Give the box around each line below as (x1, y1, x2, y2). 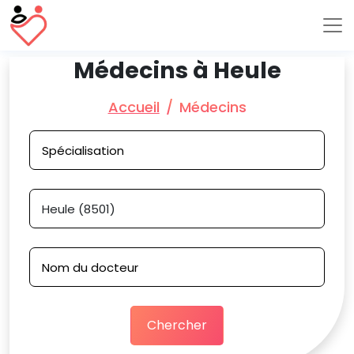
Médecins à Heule (73, 55, 281, 86)
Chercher (147, 316, 207, 334)
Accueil (107, 97, 160, 117)
